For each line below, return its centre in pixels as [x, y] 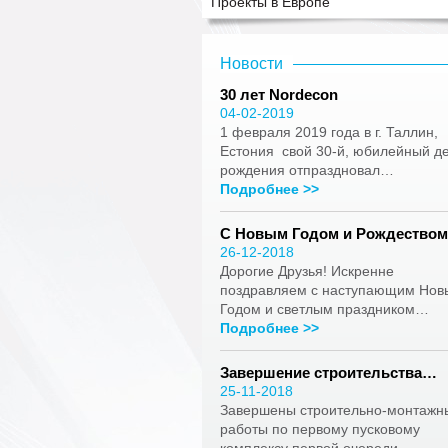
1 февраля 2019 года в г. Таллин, [329, 132]
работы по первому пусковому [320, 429]
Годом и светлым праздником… [324, 309]
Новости [251, 63]
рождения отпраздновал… [307, 170]
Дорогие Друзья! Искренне [307, 271]
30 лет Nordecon [279, 94]
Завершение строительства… [328, 372]
